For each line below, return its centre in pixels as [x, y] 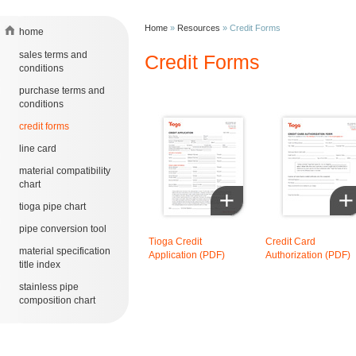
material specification [65, 251]
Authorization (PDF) [308, 255]
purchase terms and [62, 91]
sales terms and [53, 55]
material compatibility [65, 171]
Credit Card [290, 242]
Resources [199, 28]
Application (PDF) [187, 255]
